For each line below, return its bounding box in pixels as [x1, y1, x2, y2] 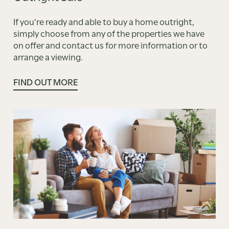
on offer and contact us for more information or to [13, 37, 208, 51]
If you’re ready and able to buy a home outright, [13, 14, 194, 28]
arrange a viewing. [13, 49, 83, 63]
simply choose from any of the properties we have [13, 26, 204, 39]
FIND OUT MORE [13, 74, 78, 88]
